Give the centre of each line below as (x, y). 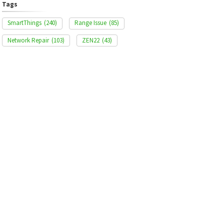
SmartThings (24, 23)
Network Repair (28, 40)
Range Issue (90, 23)
